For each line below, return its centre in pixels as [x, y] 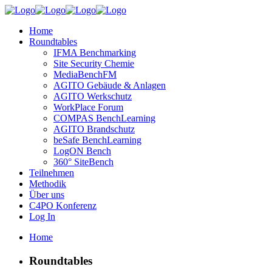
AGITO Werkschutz [93, 96]
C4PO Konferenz [63, 206]
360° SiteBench [83, 162]
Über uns [47, 195]
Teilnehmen [52, 173]
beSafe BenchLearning [97, 140]
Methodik [48, 184]
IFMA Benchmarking [95, 53]
